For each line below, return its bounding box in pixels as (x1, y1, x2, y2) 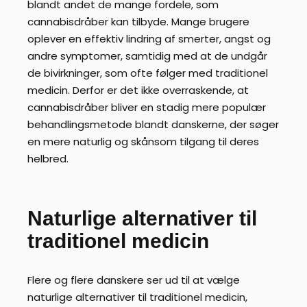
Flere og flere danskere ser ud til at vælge (27, 272, 240, 287)
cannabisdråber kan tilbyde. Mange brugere (27, 14, 249, 29)
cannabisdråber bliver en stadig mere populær (27, 100, 266, 115)
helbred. (27, 151, 69, 167)
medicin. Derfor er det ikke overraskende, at (27, 83, 249, 98)
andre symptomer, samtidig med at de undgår (27, 49, 267, 64)
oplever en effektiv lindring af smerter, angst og (27, 32, 271, 47)
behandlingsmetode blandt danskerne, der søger (27, 117, 279, 132)
